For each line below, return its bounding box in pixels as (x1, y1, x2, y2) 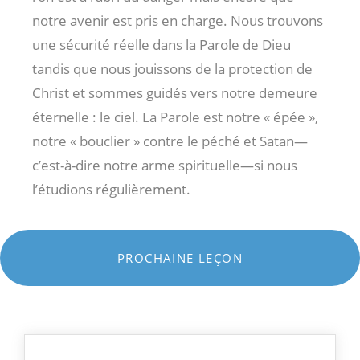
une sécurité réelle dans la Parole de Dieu (32, 35, 291, 54)
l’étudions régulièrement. (32, 179, 190, 198)
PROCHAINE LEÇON (117, 249, 243, 266)
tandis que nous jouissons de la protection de (32, 59, 313, 78)
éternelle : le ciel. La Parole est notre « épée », (32, 107, 318, 126)
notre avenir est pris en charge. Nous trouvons (32, 10, 323, 30)
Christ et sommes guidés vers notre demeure (32, 83, 317, 102)
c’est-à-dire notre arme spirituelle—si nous (32, 155, 297, 174)
